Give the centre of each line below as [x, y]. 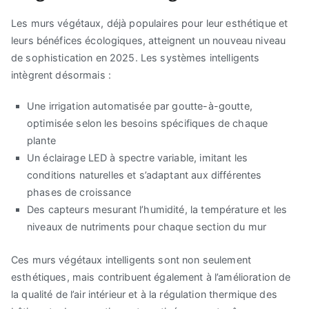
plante [41, 141]
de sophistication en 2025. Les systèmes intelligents [136, 58]
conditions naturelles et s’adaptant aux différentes [144, 175]
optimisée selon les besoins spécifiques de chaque [148, 123]
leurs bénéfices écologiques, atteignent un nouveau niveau [149, 41]
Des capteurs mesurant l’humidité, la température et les [157, 210]
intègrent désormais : [61, 75]
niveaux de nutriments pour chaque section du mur [147, 227]
